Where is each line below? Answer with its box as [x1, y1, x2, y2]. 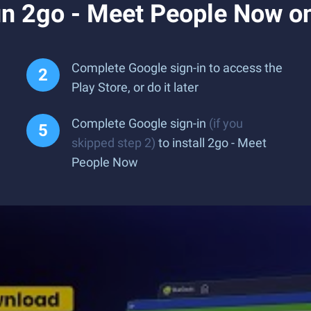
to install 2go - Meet [155, 135, 267, 150]
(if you [209, 116, 243, 131]
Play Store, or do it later [72, 80, 199, 94]
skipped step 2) [72, 135, 155, 150]
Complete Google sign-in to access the [72, 60, 283, 75]
